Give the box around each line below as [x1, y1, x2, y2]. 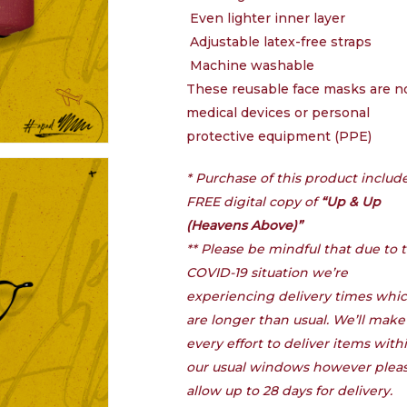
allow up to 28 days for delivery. [186, 382, 393, 399]
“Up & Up [321, 194, 382, 210]
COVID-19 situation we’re [186, 264, 349, 281]
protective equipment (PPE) [186, 128, 372, 144]
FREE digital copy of [186, 194, 322, 210]
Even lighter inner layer [190, 10, 346, 26]
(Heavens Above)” [186, 217, 303, 233]
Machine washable [190, 57, 315, 74]
